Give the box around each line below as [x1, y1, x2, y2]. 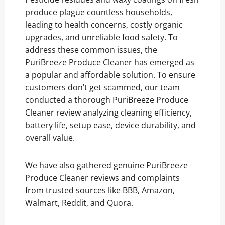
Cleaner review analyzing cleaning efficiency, [25, 107, 192, 118]
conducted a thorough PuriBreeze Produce [25, 94, 188, 105]
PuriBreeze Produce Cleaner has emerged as [25, 57, 194, 68]
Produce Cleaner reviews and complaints [25, 172, 180, 183]
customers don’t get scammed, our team [25, 82, 180, 93]
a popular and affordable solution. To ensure [25, 69, 195, 80]
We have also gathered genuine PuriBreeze [25, 160, 188, 171]
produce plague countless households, [25, 7, 172, 18]
